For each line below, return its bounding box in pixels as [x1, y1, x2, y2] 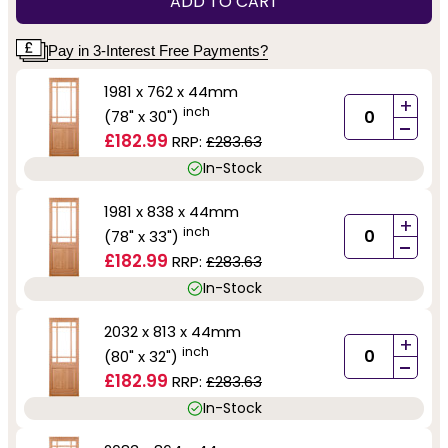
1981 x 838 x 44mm [104, 200, 239, 222]
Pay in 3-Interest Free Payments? [48, 41, 268, 59]
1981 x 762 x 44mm [104, 81, 238, 102]
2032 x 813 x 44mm [104, 320, 241, 342]
